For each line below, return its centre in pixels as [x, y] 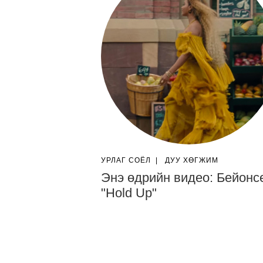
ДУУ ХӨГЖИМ [192, 160]
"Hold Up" [129, 193]
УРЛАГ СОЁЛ [126, 160]
